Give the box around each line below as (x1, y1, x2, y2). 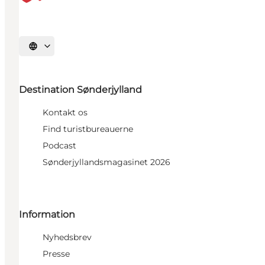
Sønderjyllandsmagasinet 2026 (43, 157, 170, 168)
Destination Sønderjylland (19, 84, 142, 96)
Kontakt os (43, 107, 88, 118)
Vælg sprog (32, 46, 71, 54)
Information (19, 209, 75, 221)
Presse (43, 248, 70, 260)
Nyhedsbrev (43, 232, 92, 243)
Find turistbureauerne (43, 124, 133, 135)
